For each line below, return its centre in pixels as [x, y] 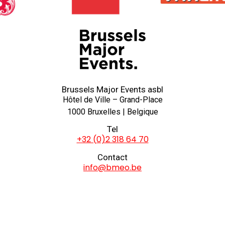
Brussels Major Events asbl [113, 89]
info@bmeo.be [113, 167]
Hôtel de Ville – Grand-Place [113, 100]
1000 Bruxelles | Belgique [113, 112]
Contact [113, 157]
